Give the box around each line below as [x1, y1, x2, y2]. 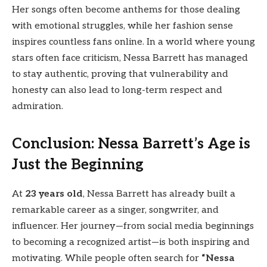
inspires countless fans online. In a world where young [12, 36, 255, 48]
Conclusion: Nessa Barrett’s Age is [12, 135, 250, 153]
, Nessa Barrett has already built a [83, 188, 235, 200]
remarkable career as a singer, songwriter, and [12, 204, 219, 216]
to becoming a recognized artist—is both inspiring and [12, 236, 250, 248]
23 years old [25, 188, 83, 200]
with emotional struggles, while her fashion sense [12, 20, 233, 32]
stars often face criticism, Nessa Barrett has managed [12, 52, 248, 64]
